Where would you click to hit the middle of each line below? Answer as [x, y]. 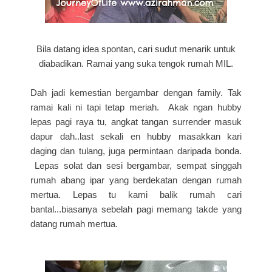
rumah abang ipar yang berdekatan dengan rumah [136, 180]
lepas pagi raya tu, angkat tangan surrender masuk [136, 121]
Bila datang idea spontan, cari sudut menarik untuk [136, 49]
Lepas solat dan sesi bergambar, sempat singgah [136, 165]
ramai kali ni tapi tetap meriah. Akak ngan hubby [136, 107]
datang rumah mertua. [74, 223]
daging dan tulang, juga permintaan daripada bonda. [136, 151]
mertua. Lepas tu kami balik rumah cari [136, 194]
